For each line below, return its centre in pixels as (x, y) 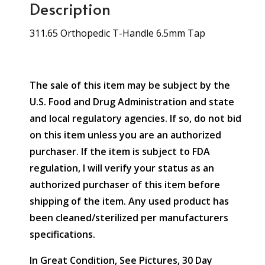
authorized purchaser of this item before (125, 185)
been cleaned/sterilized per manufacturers (129, 218)
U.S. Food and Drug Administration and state (132, 102)
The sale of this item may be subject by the (130, 85)
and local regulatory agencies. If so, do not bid (135, 118)
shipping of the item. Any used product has (129, 201)
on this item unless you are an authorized (125, 135)
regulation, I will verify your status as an (122, 168)
